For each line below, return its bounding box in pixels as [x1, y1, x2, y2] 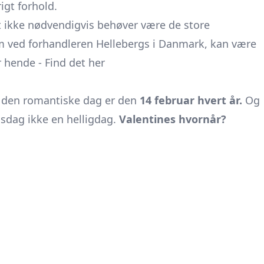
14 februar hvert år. [140, 93, 242, 107]
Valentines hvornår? [119, 112, 226, 126]
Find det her [45, 55, 105, 70]
